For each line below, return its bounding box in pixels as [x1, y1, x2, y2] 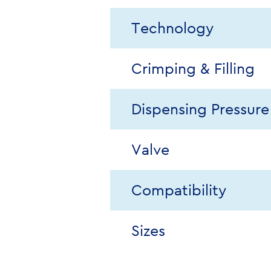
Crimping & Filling [131, 59, 255, 79]
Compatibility [131, 180, 226, 200]
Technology [131, 18, 214, 38]
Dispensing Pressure [131, 99, 269, 119]
